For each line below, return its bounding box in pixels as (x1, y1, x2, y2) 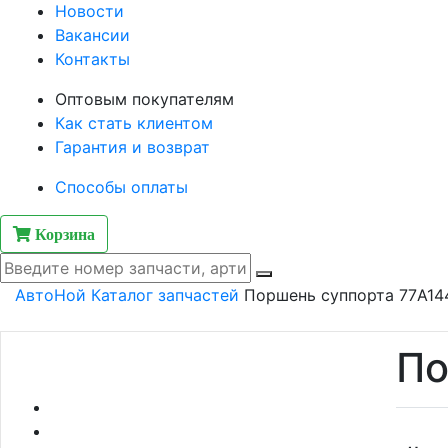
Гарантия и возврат (55, 136, 210, 157)
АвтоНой (15, 284, 86, 305)
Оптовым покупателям (55, 88, 234, 109)
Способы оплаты (55, 176, 188, 197)
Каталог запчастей (91, 284, 239, 305)
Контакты (55, 48, 130, 69)
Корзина (31, 225, 95, 242)
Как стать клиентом (55, 112, 213, 133)
